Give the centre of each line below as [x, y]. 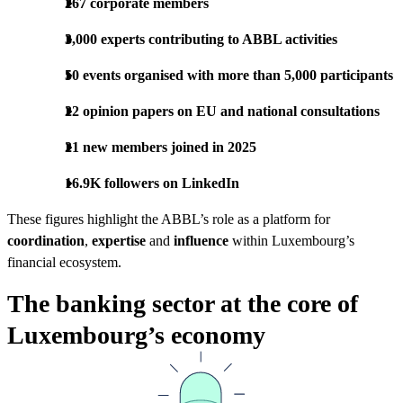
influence [201, 240]
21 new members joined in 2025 [161, 147]
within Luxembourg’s [291, 240]
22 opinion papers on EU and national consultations [222, 111]
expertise [119, 240]
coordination [46, 240]
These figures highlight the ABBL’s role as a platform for [169, 219]
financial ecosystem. [64, 262]
